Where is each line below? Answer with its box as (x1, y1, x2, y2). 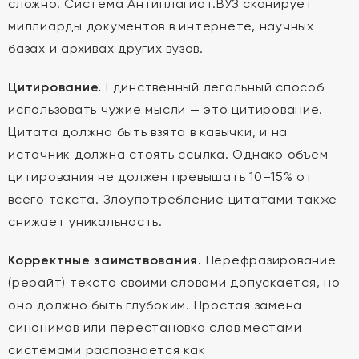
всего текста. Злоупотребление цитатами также (8, 192, 337, 207)
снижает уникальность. (8, 214, 163, 229)
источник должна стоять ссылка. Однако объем (8, 147, 329, 162)
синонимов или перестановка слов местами (8, 320, 302, 335)
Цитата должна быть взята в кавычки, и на (8, 124, 288, 139)
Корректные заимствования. (8, 252, 202, 268)
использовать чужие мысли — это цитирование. (8, 102, 323, 117)
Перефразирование (201, 252, 337, 268)
